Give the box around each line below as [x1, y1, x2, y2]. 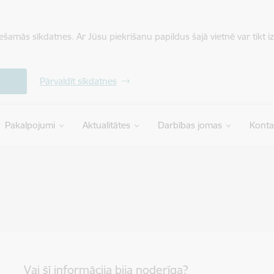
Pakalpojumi [4, 119, 55, 131]
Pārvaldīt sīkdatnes [39, 75, 117, 87]
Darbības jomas [157, 119, 222, 131]
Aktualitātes [82, 119, 130, 131]
